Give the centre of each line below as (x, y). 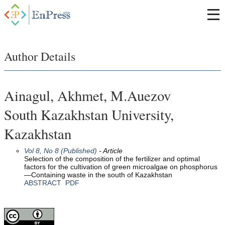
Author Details (40, 56)
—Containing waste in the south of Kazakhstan (98, 175)
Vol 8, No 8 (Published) (61, 150)
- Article (110, 150)
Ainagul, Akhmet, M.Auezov (87, 95)
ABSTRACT (43, 183)
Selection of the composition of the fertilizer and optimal (112, 158)
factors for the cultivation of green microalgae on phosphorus (121, 166)
